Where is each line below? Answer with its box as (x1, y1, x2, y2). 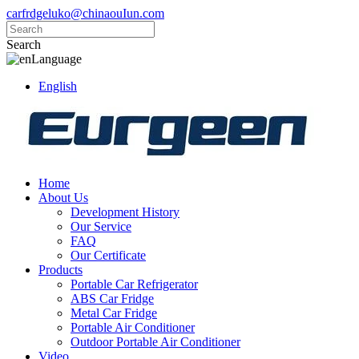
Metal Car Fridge (71, 306, 157, 320)
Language (31, 52, 82, 66)
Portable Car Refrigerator (71, 277, 198, 291)
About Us (38, 191, 88, 204)
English (38, 79, 77, 93)
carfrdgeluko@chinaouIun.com (6, 6, 164, 20)
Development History (71, 205, 179, 219)
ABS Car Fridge (71, 292, 154, 305)
